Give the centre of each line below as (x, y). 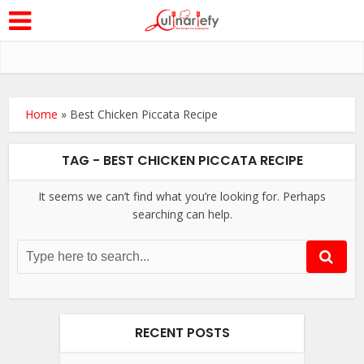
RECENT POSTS (182, 333)
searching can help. (182, 214)
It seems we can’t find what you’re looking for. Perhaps (182, 196)
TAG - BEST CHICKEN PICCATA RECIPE (182, 160)
